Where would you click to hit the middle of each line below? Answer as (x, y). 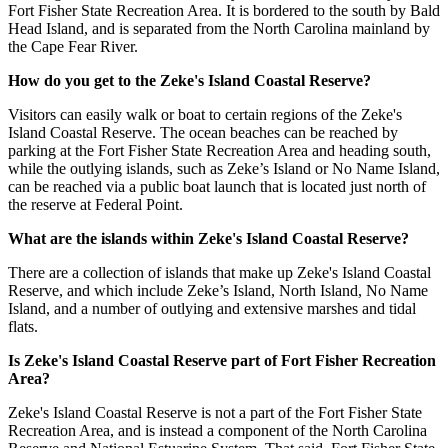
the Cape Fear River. (73, 46)
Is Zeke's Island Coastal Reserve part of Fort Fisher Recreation (222, 360)
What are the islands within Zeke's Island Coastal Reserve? (208, 238)
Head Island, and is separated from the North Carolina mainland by (219, 28)
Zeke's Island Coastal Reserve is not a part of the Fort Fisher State (215, 412)
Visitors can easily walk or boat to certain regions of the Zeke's (205, 114)
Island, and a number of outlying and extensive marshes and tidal (212, 308)
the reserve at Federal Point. (95, 204)
